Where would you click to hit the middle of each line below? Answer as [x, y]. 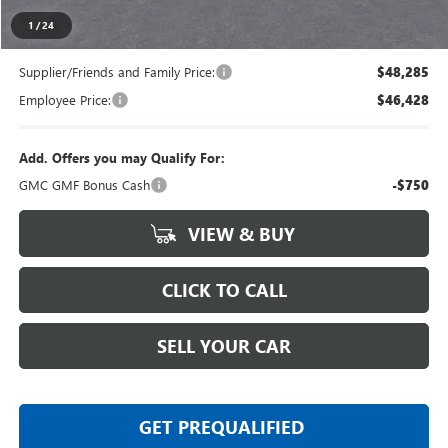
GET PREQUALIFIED [222, 426]
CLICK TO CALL [224, 289]
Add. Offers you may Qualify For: [122, 157]
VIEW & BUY [239, 233]
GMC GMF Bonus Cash [85, 184]
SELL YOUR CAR [224, 345]
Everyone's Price [66, 14]
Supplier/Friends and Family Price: [117, 71]
